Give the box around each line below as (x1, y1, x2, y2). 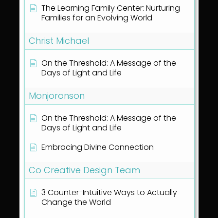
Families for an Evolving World (41, 12, 152, 24)
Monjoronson (29, 90, 85, 102)
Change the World (41, 197, 111, 208)
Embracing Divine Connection (41, 142, 154, 153)
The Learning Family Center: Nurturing (41, 2, 180, 14)
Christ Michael (29, 35, 89, 47)
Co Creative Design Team (29, 164, 140, 177)
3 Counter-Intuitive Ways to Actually (41, 187, 177, 199)
